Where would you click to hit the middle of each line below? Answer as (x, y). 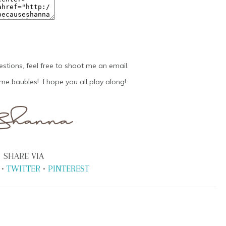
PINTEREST (68, 168)
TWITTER (23, 168)
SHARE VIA (23, 156)
